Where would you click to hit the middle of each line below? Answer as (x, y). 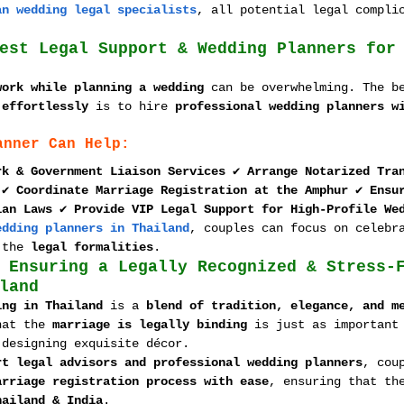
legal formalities (92, 247)
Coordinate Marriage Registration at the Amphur (182, 190)
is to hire (132, 106)
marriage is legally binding (150, 325)
